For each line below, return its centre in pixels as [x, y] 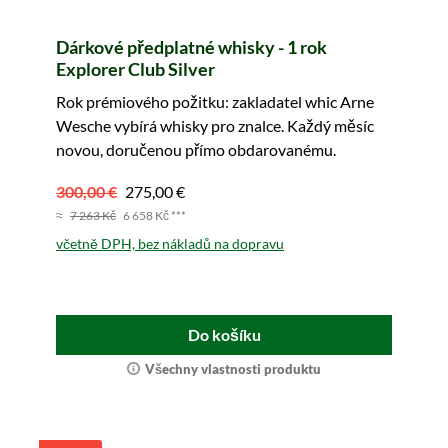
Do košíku [224, 335]
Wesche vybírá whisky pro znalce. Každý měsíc [215, 126]
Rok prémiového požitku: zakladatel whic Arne [215, 102]
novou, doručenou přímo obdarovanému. [196, 150]
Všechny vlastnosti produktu [233, 369]
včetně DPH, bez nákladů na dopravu [170, 244]
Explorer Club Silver [135, 69]
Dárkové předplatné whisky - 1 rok [191, 47]
